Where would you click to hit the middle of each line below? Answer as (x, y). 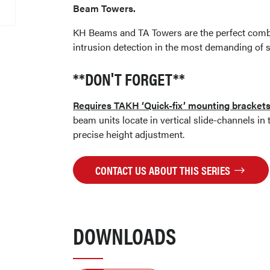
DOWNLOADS (125, 235)
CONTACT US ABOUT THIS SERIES (164, 170)
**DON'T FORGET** (129, 78)
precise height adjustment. (129, 134)
